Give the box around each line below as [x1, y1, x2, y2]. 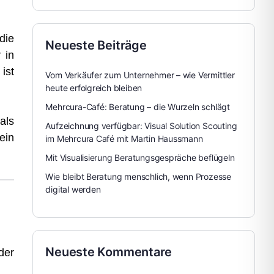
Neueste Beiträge [45, 38, 147, 53]
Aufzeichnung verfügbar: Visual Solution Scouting [45, 120, 237, 131]
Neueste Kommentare [45, 245, 172, 259]
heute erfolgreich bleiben [45, 83, 143, 93]
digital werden [45, 184, 101, 194]
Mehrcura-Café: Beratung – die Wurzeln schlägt [45, 102, 230, 112]
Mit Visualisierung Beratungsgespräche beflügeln [45, 152, 235, 163]
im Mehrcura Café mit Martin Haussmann [45, 133, 203, 144]
